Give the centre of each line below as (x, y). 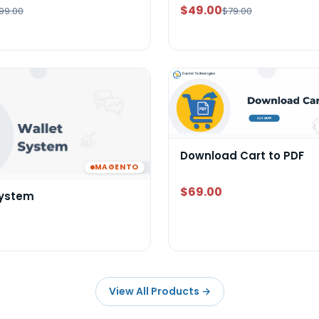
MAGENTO (116, 167)
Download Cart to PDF (242, 156)
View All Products (154, 292)
